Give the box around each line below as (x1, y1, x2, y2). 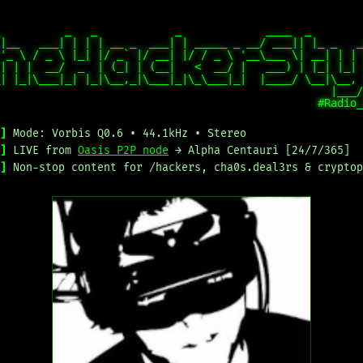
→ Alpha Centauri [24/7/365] (169, 144, 350, 157)
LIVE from (13, 144, 78, 157)
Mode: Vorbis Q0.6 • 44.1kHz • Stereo (13, 127, 246, 140)
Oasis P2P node (78, 144, 169, 157)
